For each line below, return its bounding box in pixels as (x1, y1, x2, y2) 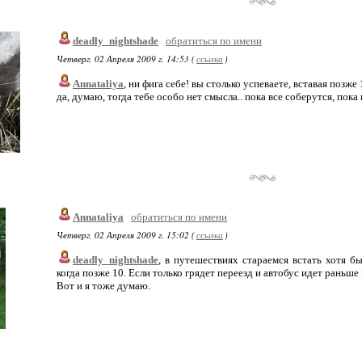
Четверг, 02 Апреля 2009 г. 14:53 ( (57, 53, 195, 65)
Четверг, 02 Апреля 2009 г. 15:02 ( (57, 229, 195, 241)
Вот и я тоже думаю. (57, 280, 150, 292)
